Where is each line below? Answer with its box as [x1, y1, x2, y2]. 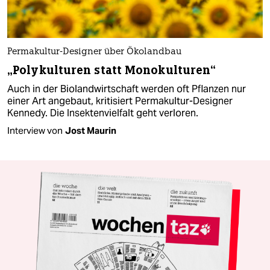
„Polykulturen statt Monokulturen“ [7, 63, 216, 78]
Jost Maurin [65, 125, 116, 137]
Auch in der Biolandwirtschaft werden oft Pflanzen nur [7, 83, 246, 96]
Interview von [7, 125, 63, 137]
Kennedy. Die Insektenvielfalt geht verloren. [7, 107, 198, 120]
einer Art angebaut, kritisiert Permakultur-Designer [7, 95, 233, 108]
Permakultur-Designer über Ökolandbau [7, 48, 181, 57]
